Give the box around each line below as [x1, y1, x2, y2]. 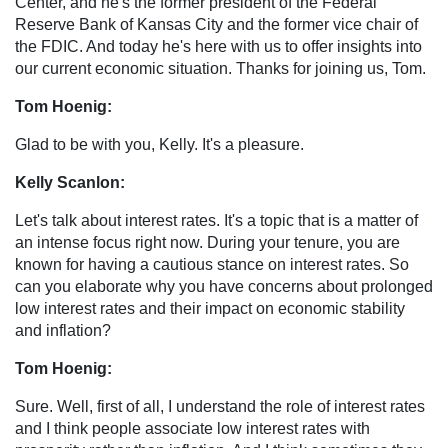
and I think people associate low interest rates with [15, 419, 370, 437]
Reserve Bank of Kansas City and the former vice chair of [15, 15, 418, 33]
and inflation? [15, 321, 111, 339]
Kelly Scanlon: [15, 173, 125, 191]
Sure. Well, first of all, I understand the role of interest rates [15, 397, 425, 415]
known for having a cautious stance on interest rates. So [15, 255, 409, 273]
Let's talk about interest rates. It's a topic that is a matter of [15, 211, 418, 229]
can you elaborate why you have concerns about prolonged [15, 277, 433, 295]
